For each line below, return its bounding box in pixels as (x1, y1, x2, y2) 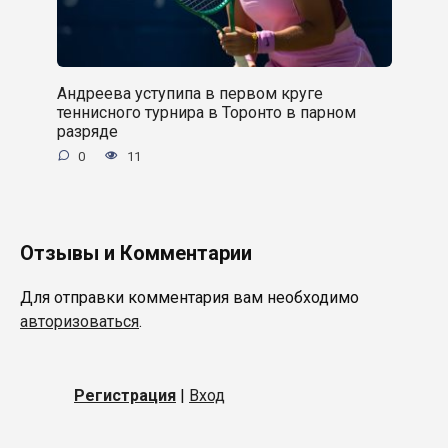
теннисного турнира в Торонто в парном (56, 102, 356, 122)
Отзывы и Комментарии (20, 240, 252, 265)
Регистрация (74, 385, 176, 405)
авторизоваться (20, 311, 139, 331)
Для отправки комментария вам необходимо (20, 287, 359, 307)
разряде (56, 121, 118, 141)
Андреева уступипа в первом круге (56, 83, 323, 103)
